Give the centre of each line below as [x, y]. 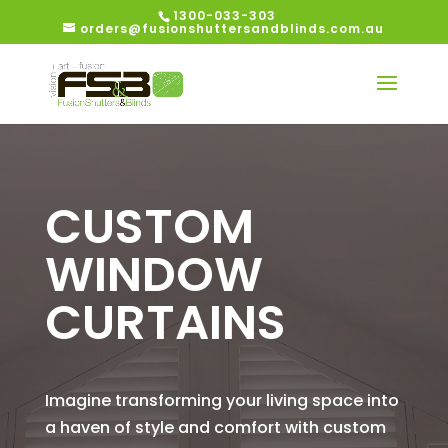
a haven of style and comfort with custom [215, 427]
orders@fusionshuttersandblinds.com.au [232, 28]
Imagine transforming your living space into [221, 400]
